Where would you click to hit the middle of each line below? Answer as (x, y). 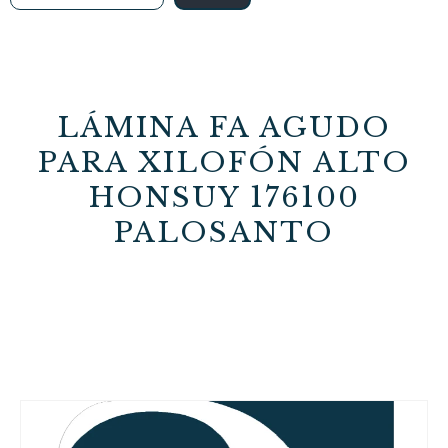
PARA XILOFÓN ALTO (224, 162)
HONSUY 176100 (224, 197)
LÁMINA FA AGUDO (224, 127)
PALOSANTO (224, 232)
